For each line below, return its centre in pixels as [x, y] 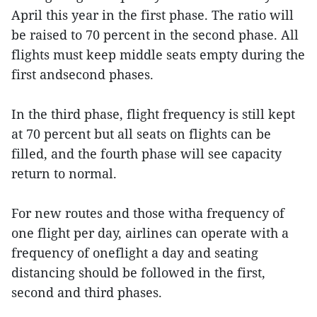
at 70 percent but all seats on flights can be [141, 134]
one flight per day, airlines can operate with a [150, 233]
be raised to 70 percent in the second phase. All [155, 35]
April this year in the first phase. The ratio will [152, 15]
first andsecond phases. [82, 74]
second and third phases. [88, 292]
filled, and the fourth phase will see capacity [146, 154]
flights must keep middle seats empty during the [158, 54]
